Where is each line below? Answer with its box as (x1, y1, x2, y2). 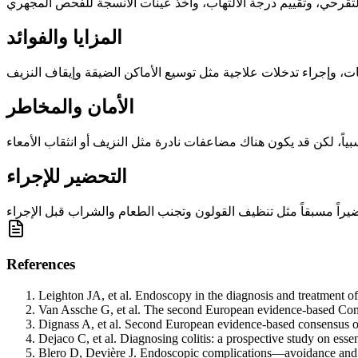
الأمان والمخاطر (6, 96, 134, 117)
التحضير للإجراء (6, 165, 127, 187)
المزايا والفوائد (6, 27, 122, 49)
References (6, 256, 75, 273)
